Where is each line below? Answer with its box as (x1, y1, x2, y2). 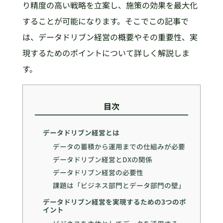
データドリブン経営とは (42, 127, 119, 138)
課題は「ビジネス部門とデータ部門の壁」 (53, 180, 186, 190)
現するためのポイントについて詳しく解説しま (22, 47, 190, 59)
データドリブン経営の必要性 (53, 167, 144, 177)
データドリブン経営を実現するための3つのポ (42, 197, 186, 207)
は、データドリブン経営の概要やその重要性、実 (22, 31, 198, 43)
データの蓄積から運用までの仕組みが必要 (53, 141, 186, 152)
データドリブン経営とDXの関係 (53, 154, 153, 164)
